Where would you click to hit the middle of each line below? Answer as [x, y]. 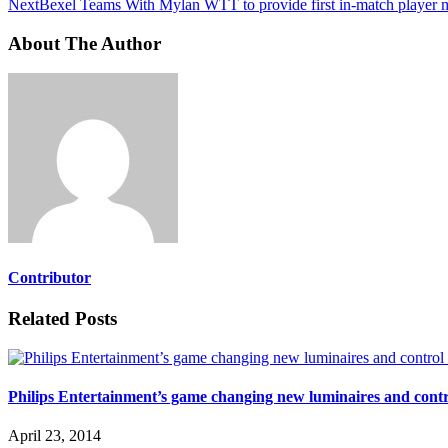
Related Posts [62, 318]
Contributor [49, 277]
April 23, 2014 [54, 436]
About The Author [84, 43]
